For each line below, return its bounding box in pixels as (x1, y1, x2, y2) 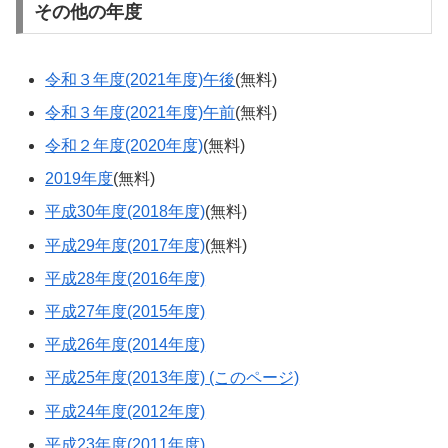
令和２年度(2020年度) (45, 137, 204, 155)
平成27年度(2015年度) (45, 303, 206, 321)
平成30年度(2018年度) (45, 203, 206, 221)
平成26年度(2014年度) (45, 336, 206, 354)
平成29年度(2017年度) (45, 236, 206, 254)
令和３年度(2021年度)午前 (45, 103, 236, 121)
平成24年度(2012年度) (45, 402, 206, 420)
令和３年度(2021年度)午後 (45, 70, 236, 88)
